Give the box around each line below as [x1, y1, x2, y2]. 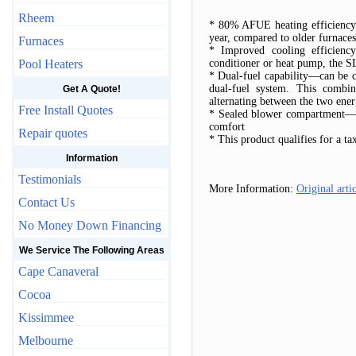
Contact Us [18, 195, 75, 209]
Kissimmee [18, 311, 74, 324]
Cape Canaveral [18, 265, 99, 278]
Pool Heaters [18, 57, 83, 71]
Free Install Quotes [18, 103, 113, 117]
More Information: [209, 183, 296, 195]
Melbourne [18, 334, 73, 347]
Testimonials [18, 172, 81, 186]
